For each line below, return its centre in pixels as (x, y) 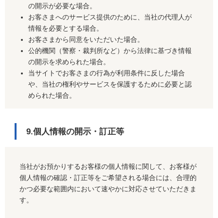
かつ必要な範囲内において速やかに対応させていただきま (108, 189)
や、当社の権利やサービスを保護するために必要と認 (110, 84)
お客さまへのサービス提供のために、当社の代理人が (110, 17)
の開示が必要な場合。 (63, 6)
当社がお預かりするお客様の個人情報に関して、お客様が (108, 167)
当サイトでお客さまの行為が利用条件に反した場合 (107, 73)
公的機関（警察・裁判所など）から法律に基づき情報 (110, 51)
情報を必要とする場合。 (66, 28)
